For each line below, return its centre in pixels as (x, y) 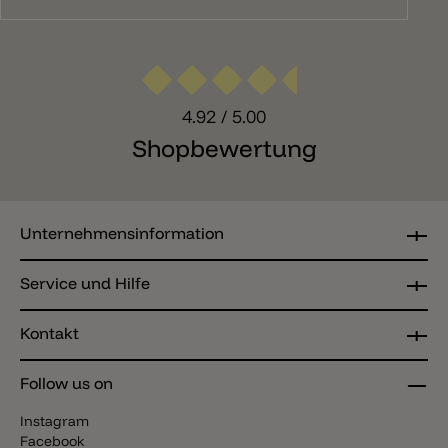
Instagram (54, 421)
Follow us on (66, 383)
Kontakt (49, 333)
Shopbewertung (224, 148)
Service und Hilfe (85, 283)
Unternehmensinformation (122, 233)
